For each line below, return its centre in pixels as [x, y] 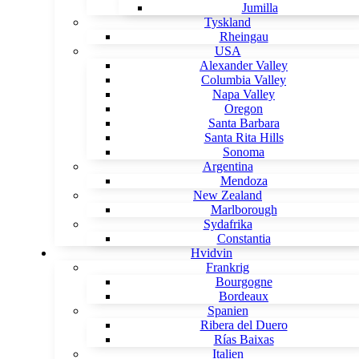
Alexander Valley [244, 66]
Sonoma [244, 152]
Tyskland [228, 22]
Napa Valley [244, 95]
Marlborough [244, 210]
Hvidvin [212, 253]
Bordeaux [244, 296]
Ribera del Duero [244, 325]
